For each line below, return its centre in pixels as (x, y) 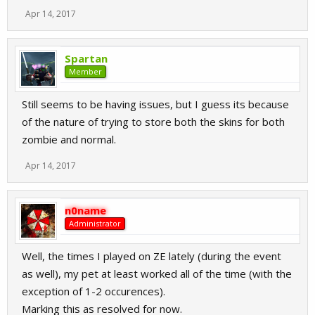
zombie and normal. (69, 139)
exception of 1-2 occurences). (94, 291)
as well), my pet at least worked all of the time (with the (157, 274)
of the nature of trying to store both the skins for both (153, 122)
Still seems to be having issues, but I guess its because (155, 104)
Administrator (95, 223)
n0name (85, 210)
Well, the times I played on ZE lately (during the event (152, 256)
